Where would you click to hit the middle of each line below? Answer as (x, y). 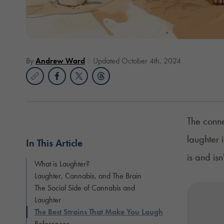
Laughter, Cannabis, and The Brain (88, 175)
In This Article (54, 143)
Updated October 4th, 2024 (137, 60)
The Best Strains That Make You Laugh (99, 211)
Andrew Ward (60, 60)
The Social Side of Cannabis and (85, 187)
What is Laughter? (62, 163)
